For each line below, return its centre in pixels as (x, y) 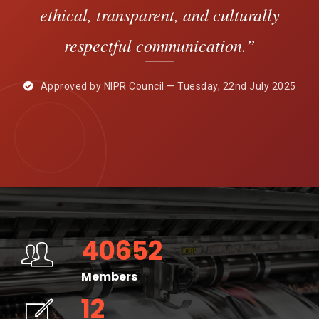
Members (109, 277)
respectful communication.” (159, 45)
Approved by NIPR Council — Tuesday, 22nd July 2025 (167, 87)
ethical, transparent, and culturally (159, 15)
